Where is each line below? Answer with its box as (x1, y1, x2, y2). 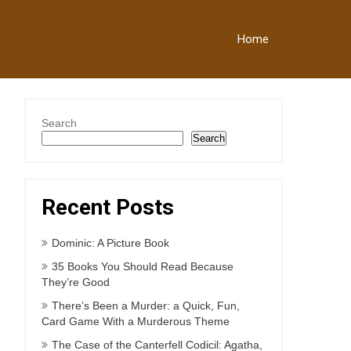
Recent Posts (42, 194, 174, 220)
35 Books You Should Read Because (52, 260, 233, 273)
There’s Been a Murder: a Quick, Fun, (52, 299, 240, 312)
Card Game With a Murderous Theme (42, 315, 230, 327)
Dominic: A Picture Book (52, 237, 169, 249)
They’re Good (42, 276, 110, 288)
